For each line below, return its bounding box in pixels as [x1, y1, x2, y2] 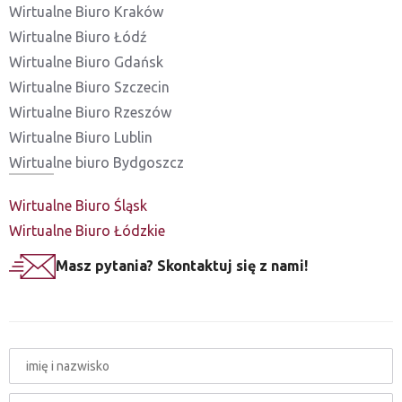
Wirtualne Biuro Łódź [9, 29, 147, 45]
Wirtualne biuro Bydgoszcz [9, 154, 184, 170]
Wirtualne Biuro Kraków [9, 4, 163, 20]
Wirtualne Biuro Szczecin [9, 79, 170, 95]
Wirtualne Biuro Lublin [9, 129, 153, 145]
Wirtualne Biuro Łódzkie [9, 223, 165, 239]
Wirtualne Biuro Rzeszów [9, 104, 171, 120]
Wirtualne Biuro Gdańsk [9, 54, 163, 70]
